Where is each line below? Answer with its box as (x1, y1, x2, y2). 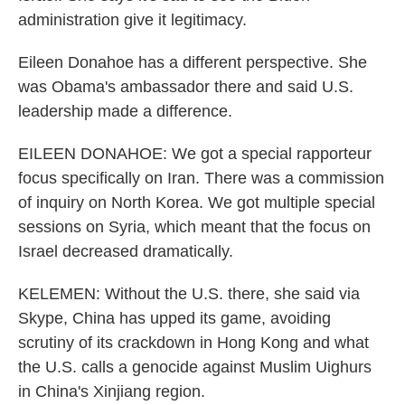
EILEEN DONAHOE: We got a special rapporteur (18, 145, 372, 163)
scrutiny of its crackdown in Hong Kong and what (18, 334, 369, 352)
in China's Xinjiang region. (18, 382, 205, 400)
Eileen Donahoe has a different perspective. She (18, 53, 367, 71)
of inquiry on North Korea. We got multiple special (18, 193, 375, 212)
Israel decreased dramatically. (18, 242, 233, 260)
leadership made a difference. (18, 102, 232, 120)
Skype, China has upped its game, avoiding (18, 309, 331, 327)
